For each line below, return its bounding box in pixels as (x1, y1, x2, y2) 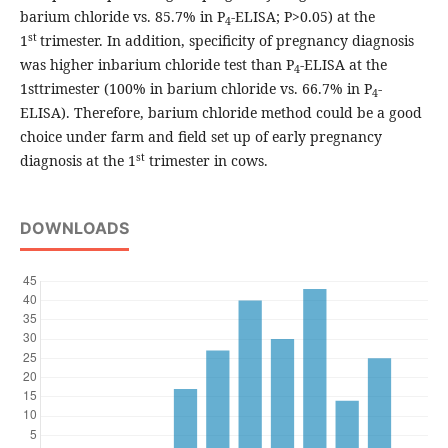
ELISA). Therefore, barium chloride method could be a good (19, 103, 422, 123)
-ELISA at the (299, 55, 387, 75)
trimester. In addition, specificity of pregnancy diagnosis (39, 31, 414, 51)
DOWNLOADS (19, 218, 129, 239)
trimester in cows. (144, 151, 268, 171)
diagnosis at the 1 (19, 151, 136, 171)
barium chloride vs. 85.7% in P (19, 7, 225, 27)
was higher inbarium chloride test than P (19, 55, 294, 75)
